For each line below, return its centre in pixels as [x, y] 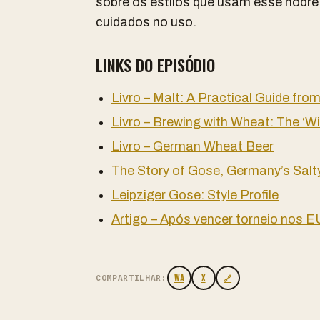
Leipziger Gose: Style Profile [195, 195]
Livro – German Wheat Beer [192, 146]
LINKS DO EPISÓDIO [155, 65]
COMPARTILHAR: [131, 278]
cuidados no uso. [146, 22]
